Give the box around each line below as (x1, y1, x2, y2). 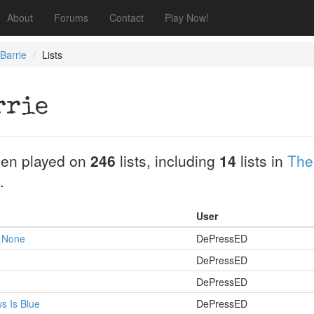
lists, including (116, 150, 219, 171)
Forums (54, 11, 88, 25)
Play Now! (165, 11, 209, 25)
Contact (109, 11, 144, 25)
